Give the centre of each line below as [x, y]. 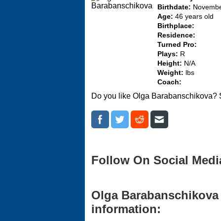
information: [126, 209]
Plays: [169, 54]
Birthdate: [175, 7]
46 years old [194, 17]
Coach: [169, 82]
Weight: [171, 73]
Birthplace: [176, 26]
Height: [171, 63]
